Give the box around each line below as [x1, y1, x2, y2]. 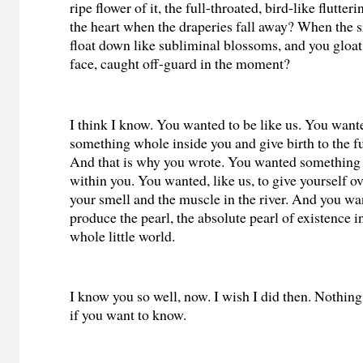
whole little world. [70, 225, 176, 246]
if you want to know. [70, 305, 187, 325]
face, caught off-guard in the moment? [70, 53, 291, 73]
